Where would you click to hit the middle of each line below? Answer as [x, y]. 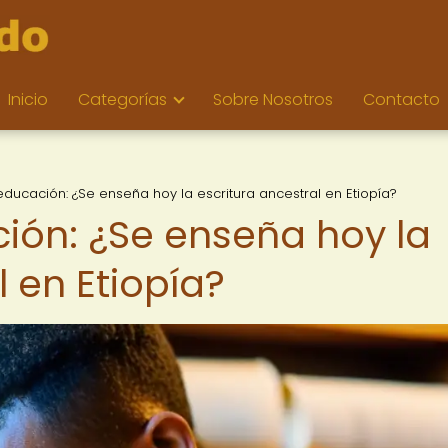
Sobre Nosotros [273, 99]
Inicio [28, 99]
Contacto [401, 99]
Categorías [122, 99]
